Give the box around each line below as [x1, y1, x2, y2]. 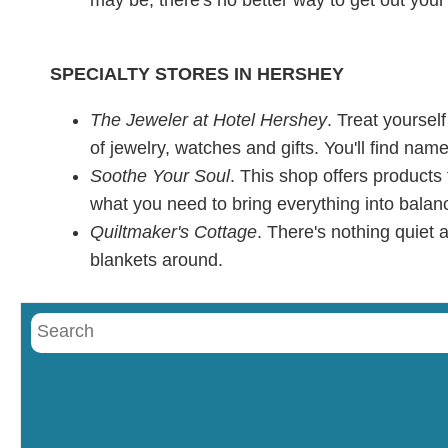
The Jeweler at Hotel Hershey [90, 109, 327, 130]
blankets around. [90, 249, 223, 270]
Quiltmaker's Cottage [90, 221, 257, 242]
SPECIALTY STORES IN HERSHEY [50, 63, 344, 84]
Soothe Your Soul [90, 165, 230, 186]
